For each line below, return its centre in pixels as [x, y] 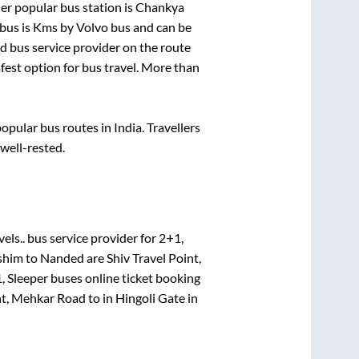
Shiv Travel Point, [154, 257]
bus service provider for [92, 237]
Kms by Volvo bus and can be [112, 27]
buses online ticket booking [124, 277]
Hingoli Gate [150, 297]
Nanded [62, 257]
